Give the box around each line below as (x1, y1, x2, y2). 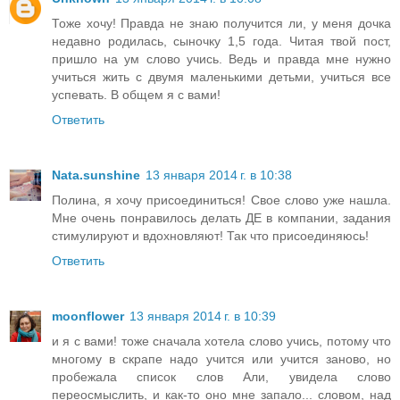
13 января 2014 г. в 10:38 (146, 168, 292, 183)
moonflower (52, 309, 124, 324)
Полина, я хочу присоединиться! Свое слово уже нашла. (52, 193, 391, 208)
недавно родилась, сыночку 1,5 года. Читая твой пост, (52, 34, 391, 49)
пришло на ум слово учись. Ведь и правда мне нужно (52, 52, 391, 67)
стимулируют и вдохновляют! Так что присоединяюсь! (52, 229, 369, 244)
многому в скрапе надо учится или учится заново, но (52, 352, 391, 367)
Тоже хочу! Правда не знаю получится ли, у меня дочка (52, 16, 391, 31)
